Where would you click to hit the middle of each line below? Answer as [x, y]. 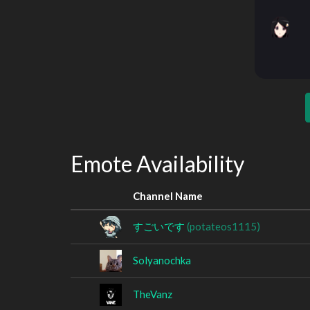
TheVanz [153, 294]
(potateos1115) [224, 226]
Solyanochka [162, 260]
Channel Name [168, 195]
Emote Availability [157, 164]
